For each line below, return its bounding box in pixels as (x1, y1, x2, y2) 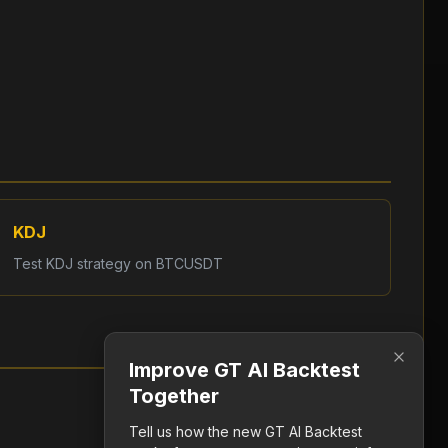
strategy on (72, 255, 156, 272)
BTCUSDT (155, 255, 223, 272)
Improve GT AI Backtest (129, 358, 360, 382)
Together (129, 384, 219, 408)
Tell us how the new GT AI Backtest (129, 423, 362, 440)
